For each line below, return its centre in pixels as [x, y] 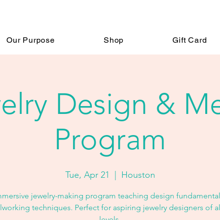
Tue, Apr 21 [87, 175]
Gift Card [190, 40]
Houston [138, 175]
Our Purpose [30, 40]
